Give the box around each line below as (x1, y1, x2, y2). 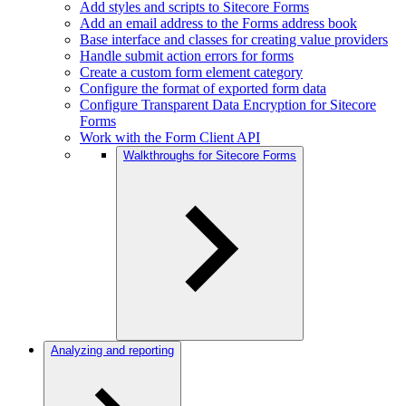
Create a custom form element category (80, 64, 303, 80)
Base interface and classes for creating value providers (80, 32, 388, 47)
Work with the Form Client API (80, 130, 260, 145)
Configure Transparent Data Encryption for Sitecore (80, 97, 376, 112)
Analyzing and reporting (51, 343, 174, 357)
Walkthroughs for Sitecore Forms (123, 149, 296, 162)
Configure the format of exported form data (80, 81, 326, 96)
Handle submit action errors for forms (80, 48, 294, 63)
